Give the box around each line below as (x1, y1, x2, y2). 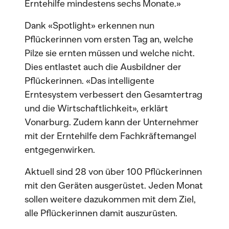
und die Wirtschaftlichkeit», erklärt (25, 103, 168, 114)
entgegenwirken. (25, 144, 95, 155)
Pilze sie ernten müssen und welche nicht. (25, 48, 195, 59)
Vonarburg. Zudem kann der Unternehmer (25, 117, 199, 128)
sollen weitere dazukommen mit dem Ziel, (25, 194, 196, 205)
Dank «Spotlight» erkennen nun (25, 20, 154, 31)
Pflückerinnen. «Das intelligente (25, 75, 154, 86)
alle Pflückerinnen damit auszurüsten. (25, 208, 181, 219)
